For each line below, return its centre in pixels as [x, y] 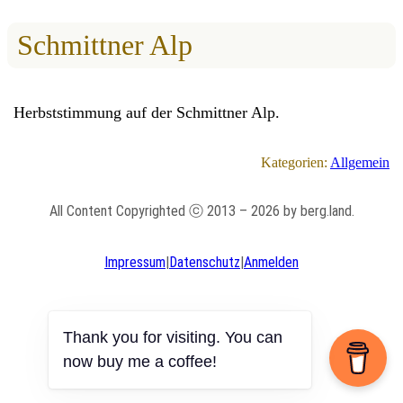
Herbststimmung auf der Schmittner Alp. [147, 113]
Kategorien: [295, 162]
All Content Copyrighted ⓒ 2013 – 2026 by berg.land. [201, 210]
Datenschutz [205, 262]
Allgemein [359, 162]
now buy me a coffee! [140, 362]
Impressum [135, 262]
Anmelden [271, 262]
